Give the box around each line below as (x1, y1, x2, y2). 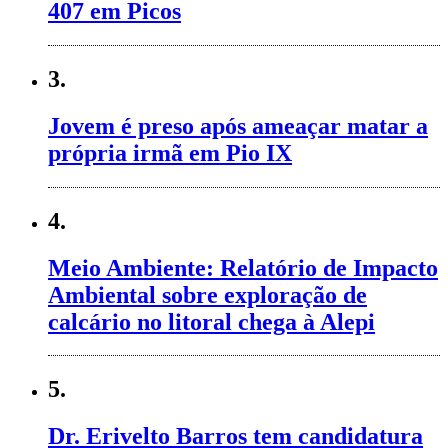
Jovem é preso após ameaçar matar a (48, 112, 428, 139)
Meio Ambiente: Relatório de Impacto (48, 254, 438, 281)
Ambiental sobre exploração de (48, 281, 367, 308)
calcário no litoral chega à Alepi (48, 308, 375, 335)
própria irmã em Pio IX (48, 139, 292, 166)
